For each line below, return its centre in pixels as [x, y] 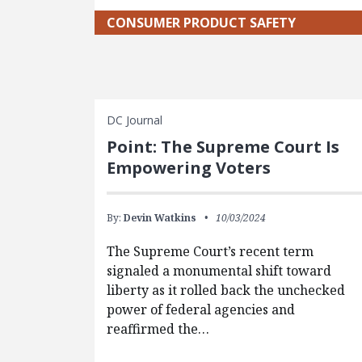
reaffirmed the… [158, 329]
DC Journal [135, 120]
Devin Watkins [160, 218]
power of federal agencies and [201, 310]
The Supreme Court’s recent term [210, 252]
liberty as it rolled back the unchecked [226, 290]
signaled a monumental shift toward [219, 271]
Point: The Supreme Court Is [223, 147]
